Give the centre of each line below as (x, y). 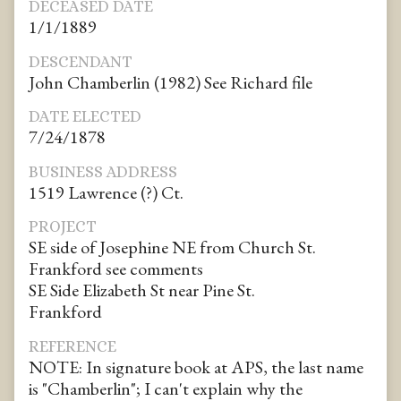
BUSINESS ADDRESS (103, 171)
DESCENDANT (81, 61)
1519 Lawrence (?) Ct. (106, 192)
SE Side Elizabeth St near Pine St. (142, 290)
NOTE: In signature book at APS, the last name (196, 367)
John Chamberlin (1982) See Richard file (171, 82)
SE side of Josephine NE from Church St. (172, 247)
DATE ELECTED (85, 117)
